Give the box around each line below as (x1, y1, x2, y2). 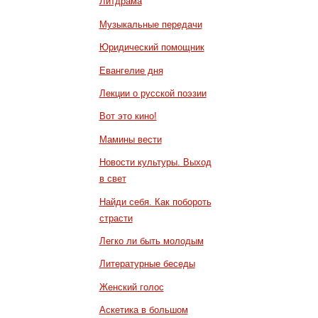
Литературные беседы (99, 258, 195, 270)
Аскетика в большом (99, 305, 188, 316)
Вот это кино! (99, 111, 157, 122)
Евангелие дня (99, 65, 163, 76)
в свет (99, 173, 126, 185)
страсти (99, 212, 133, 224)
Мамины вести (99, 133, 162, 145)
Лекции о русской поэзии (99, 88, 207, 99)
